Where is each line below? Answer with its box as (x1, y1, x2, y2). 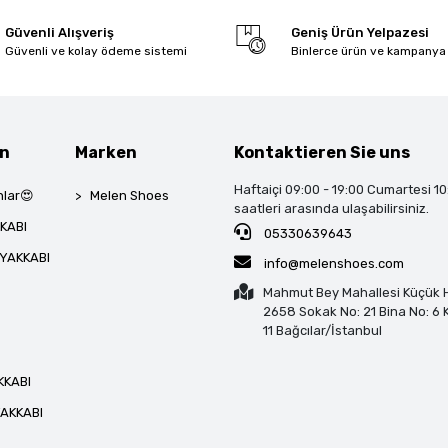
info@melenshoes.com (261, 255, 405, 271)
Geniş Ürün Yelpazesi (290, 24, 429, 40)
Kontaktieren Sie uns (234, 142, 411, 162)
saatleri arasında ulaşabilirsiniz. (234, 200, 430, 216)
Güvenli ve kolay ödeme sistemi (4, 43, 187, 58)
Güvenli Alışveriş (4, 24, 114, 40)
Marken (75, 142, 138, 162)
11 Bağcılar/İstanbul (263, 322, 383, 338)
